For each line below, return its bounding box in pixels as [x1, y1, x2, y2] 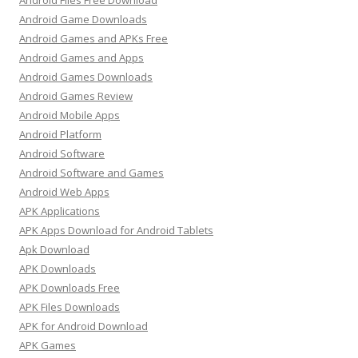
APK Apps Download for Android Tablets [19, 223, 213, 237]
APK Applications [19, 204, 100, 218]
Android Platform [19, 127, 101, 141]
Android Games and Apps [19, 50, 144, 65]
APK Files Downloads [19, 300, 120, 314]
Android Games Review [19, 89, 133, 103]
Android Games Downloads [19, 70, 153, 84]
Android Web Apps [19, 185, 109, 199]
